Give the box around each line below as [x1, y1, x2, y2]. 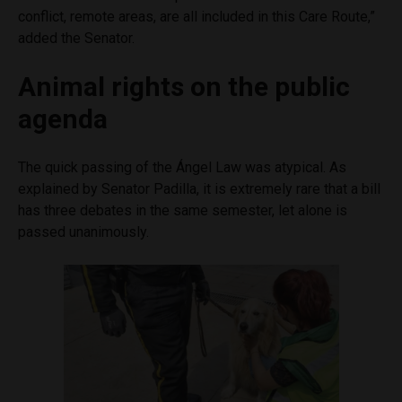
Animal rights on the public [18, 71, 350, 103]
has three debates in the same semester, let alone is [18, 202, 347, 220]
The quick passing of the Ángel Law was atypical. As [18, 159, 346, 177]
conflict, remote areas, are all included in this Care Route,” [18, 8, 375, 26]
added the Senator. [18, 30, 138, 48]
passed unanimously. [18, 223, 153, 241]
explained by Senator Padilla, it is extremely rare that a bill [18, 180, 380, 198]
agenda [18, 103, 120, 135]
